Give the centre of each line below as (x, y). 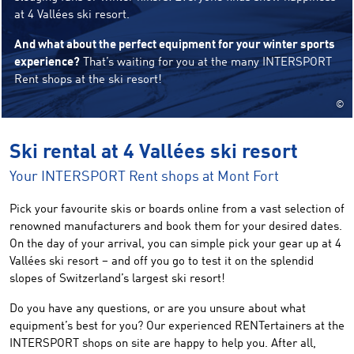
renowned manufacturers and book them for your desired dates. (176, 227)
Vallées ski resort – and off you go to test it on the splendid (162, 262)
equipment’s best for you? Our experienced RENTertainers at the (177, 327)
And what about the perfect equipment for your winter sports (175, 45)
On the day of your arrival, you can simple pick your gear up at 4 (175, 245)
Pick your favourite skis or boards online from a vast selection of (177, 210)
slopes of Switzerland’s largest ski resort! (117, 279)
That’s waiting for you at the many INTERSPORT (206, 63)
